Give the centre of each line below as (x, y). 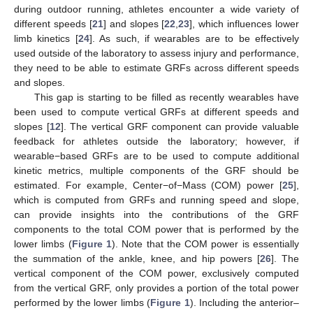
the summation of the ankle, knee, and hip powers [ (137, 258)
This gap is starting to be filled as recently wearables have (166, 97)
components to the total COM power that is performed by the (156, 229)
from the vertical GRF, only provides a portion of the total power (156, 287)
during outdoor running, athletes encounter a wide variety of (156, 9)
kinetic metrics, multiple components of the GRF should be (156, 170)
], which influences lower (244, 23)
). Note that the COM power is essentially (205, 243)
